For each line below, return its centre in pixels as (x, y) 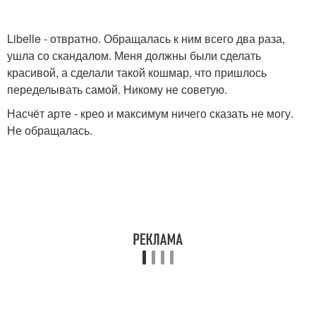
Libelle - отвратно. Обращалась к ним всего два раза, (146, 38)
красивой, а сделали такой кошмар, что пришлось (137, 72)
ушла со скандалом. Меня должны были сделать (134, 55)
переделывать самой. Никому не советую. (117, 89)
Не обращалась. (50, 130)
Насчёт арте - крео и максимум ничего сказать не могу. (150, 113)
